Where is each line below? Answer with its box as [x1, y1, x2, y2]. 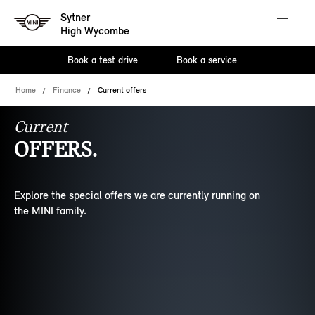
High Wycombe [60, 24, 130, 38]
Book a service [176, 54, 237, 66]
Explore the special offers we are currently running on [14, 188, 260, 202]
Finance [53, 85, 82, 95]
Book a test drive [67, 54, 139, 66]
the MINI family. [14, 203, 86, 217]
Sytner [60, 11, 91, 25]
